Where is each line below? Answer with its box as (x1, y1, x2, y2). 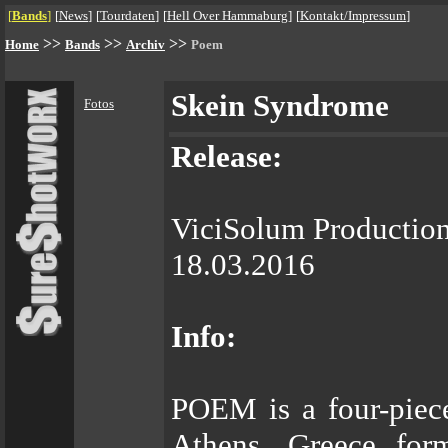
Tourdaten (100, 8, 155, 23)
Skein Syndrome (171, 88, 389, 123)
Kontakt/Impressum (300, 8, 406, 23)
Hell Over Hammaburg (167, 8, 288, 23)
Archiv (126, 37, 165, 52)
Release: (171, 139, 282, 174)
